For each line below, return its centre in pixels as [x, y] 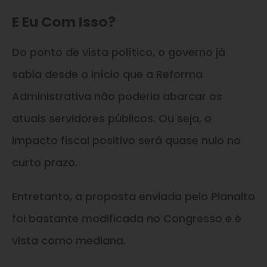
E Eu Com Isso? [64, 21]
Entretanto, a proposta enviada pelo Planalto [133, 196]
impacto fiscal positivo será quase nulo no [126, 140]
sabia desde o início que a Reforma [107, 74]
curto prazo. [45, 162]
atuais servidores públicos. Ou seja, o [112, 118]
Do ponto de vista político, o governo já [119, 52]
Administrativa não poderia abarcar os [117, 96]
